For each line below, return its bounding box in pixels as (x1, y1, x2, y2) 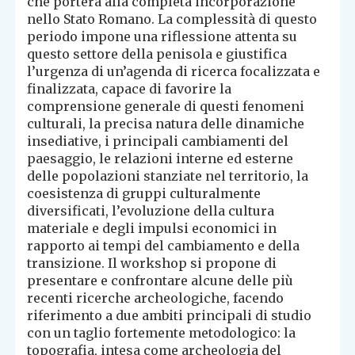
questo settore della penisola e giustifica (27, 46, 288, 63)
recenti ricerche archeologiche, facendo (27, 290, 284, 307)
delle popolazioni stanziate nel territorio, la (27, 168, 309, 185)
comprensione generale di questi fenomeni (27, 98, 305, 115)
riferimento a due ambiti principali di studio (27, 307, 312, 324)
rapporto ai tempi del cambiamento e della (27, 238, 300, 254)
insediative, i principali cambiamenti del (27, 133, 289, 150)
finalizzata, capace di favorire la (27, 81, 232, 97)
